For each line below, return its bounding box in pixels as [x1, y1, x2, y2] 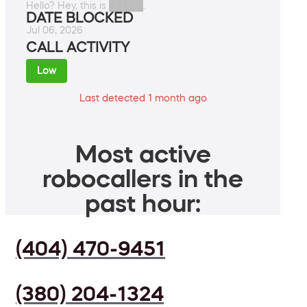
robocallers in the [42, 166, 243, 191]
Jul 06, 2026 [26, 25, 83, 36]
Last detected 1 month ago [79, 93, 207, 103]
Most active [75, 141, 211, 167]
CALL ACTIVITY [26, 40, 130, 55]
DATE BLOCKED [26, 11, 133, 25]
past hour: [85, 191, 201, 216]
